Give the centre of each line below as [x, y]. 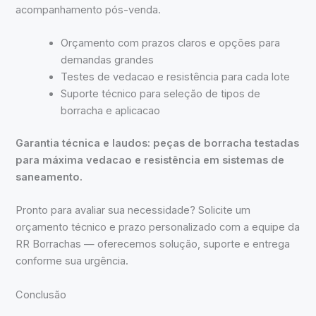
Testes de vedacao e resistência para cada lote [176, 77]
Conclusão [41, 294]
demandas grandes [108, 60]
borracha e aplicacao [111, 110]
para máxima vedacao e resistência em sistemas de [150, 160]
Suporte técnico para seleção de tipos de [161, 93]
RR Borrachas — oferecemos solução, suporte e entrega [153, 244]
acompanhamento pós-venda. [89, 10]
